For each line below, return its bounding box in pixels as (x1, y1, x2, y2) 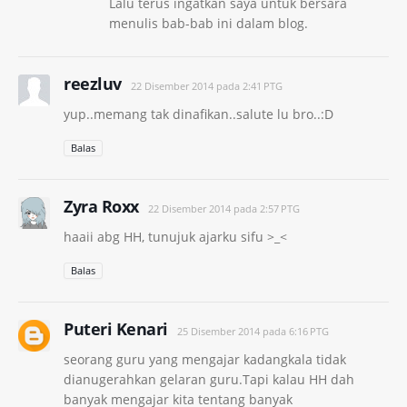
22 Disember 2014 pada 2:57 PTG (147, 201, 300, 215)
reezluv (64, 72, 122, 94)
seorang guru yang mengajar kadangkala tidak (64, 350, 346, 368)
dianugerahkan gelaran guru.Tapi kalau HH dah (64, 370, 354, 388)
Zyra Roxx (64, 194, 139, 217)
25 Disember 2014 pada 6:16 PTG (176, 323, 329, 338)
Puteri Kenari (64, 317, 168, 340)
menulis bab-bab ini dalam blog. (109, 14, 308, 32)
